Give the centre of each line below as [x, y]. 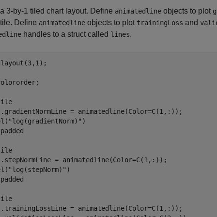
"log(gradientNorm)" [45, 121]
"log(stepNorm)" [37, 170]
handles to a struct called [66, 34]
